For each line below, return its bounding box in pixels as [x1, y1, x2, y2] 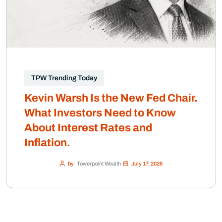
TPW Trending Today [31, 74, 97, 82]
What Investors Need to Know [24, 107, 176, 119]
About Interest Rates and [24, 122, 152, 134]
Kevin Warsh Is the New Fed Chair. [24, 92, 198, 105]
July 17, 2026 [131, 161, 163, 167]
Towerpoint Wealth [77, 161, 121, 167]
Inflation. [24, 137, 70, 149]
